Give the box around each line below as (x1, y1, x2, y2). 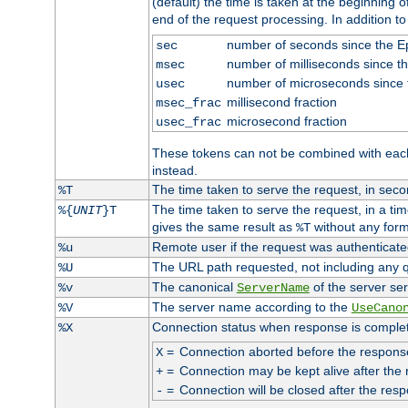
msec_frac (155, 95, 221, 110)
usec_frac (155, 114, 221, 129)
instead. (151, 162, 198, 178)
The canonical (151, 279, 237, 294)
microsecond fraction (226, 113, 347, 128)
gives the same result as (151, 219, 296, 234)
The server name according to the (151, 299, 352, 314)
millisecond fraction (226, 94, 337, 109)
